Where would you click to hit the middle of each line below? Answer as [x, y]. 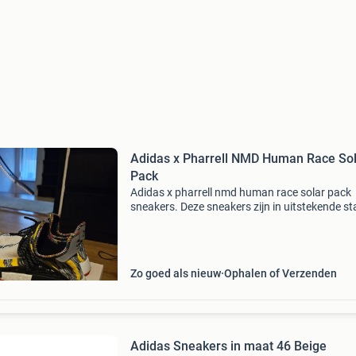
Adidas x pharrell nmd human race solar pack [240, 192]
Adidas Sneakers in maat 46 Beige [228, 346]
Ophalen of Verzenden [280, 273]
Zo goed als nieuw [175, 273]
